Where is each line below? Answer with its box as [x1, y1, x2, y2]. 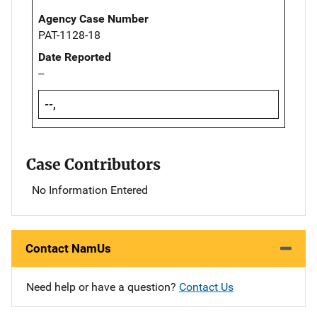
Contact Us [179, 280, 234, 294]
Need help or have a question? [26, 280, 179, 294]
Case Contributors [26, 155, 161, 175]
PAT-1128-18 [38, 28, 100, 42]
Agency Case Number [38, 12, 149, 26]
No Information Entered [32, 183, 148, 197]
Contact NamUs [25, 241, 111, 256]
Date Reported [38, 50, 111, 64]
